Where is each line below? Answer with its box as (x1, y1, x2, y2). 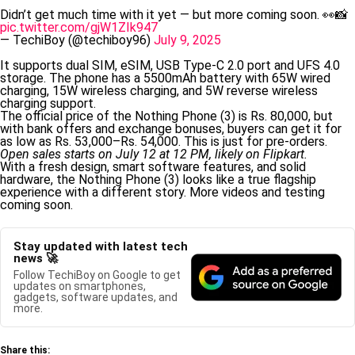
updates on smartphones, (13, 280, 146, 293)
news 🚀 (13, 251, 58, 266)
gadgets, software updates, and (13, 291, 177, 304)
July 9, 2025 (154, 32, 221, 48)
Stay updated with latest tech (13, 239, 188, 254)
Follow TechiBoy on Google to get (13, 269, 181, 282)
